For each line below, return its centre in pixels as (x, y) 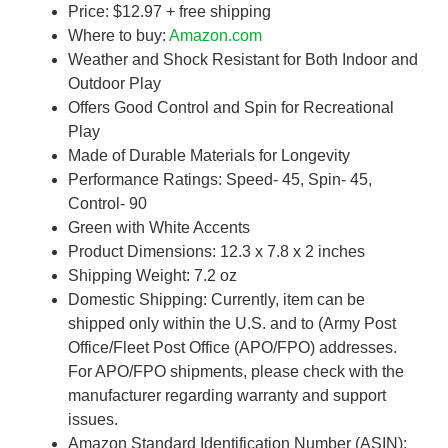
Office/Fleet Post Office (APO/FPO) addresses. (232, 348)
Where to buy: (118, 36)
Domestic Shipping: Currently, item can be (216, 300)
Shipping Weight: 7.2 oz (152, 276)
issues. (93, 420)
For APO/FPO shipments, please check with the (236, 372)
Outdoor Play (114, 84)
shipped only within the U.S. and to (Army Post (232, 324)
